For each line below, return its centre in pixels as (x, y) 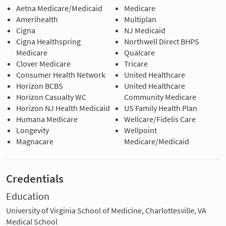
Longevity (33, 130)
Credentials (35, 178)
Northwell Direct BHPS (162, 41)
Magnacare (35, 141)
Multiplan (140, 19)
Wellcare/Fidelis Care (160, 119)
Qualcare (139, 52)
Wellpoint (140, 130)
